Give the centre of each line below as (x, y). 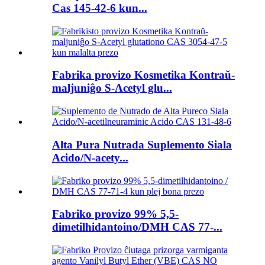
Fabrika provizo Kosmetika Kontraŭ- (143, 75)
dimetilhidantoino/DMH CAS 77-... (137, 227)
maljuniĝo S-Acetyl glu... (112, 88)
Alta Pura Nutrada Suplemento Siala (142, 144)
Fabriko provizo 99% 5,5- (115, 214)
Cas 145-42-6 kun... (100, 8)
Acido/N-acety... (90, 157)
